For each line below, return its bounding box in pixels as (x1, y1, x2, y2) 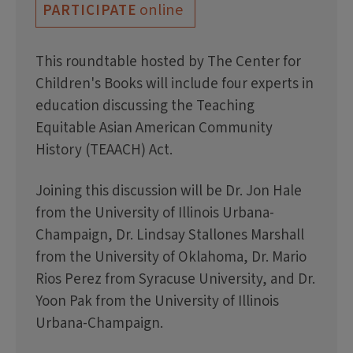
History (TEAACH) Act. (35, 139, 173, 162)
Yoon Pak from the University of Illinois (35, 291, 279, 313)
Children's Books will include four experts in (35, 73, 314, 95)
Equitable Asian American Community (35, 117, 273, 139)
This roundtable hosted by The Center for (35, 51, 301, 73)
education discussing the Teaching (35, 95, 255, 117)
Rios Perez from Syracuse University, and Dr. (35, 269, 315, 291)
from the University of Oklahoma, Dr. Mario (35, 247, 307, 269)
